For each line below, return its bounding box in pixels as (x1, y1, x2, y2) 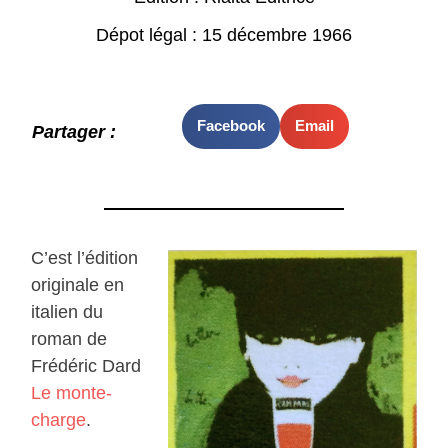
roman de (31, 329, 108, 350)
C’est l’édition (31, 248, 139, 269)
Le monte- (31, 383, 113, 404)
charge (31, 410, 87, 431)
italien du (31, 302, 104, 323)
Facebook (196, 117, 265, 135)
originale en (31, 275, 125, 296)
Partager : (32, 122, 117, 143)
